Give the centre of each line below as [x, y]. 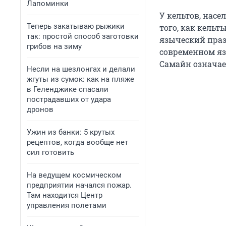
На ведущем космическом [74, 175]
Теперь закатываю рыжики [76, 26]
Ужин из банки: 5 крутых [71, 132]
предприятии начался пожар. [79, 185]
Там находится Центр [65, 195]
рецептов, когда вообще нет [77, 142]
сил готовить [50, 152]
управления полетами [67, 205]
